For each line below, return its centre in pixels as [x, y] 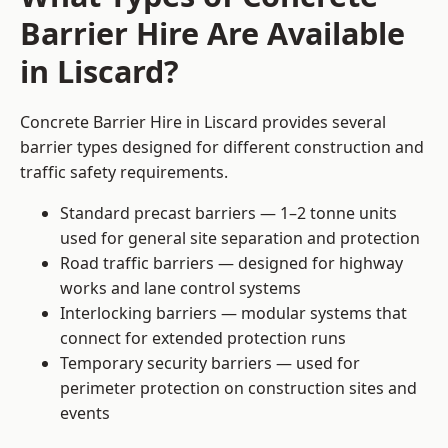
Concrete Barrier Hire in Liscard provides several [203, 122]
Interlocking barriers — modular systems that [233, 313]
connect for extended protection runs [203, 338]
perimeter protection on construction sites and [238, 388]
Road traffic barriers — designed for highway [231, 263]
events [85, 413]
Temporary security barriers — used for [210, 363]
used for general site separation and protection [240, 238]
